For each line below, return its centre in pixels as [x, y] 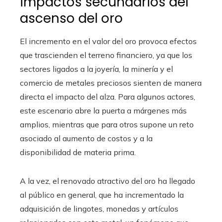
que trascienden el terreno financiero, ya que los [106, 55]
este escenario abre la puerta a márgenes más [103, 111]
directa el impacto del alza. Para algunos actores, [108, 97]
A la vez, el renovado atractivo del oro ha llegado [108, 181]
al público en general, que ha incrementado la [102, 195]
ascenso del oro [71, 19]
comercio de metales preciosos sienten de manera [111, 83]
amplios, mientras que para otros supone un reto [107, 125]
